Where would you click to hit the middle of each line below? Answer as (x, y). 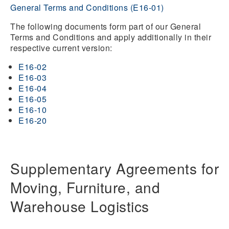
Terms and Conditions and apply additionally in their (111, 37)
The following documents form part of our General (106, 26)
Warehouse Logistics (82, 206)
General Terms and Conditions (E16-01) (87, 7)
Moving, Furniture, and (85, 187)
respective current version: (62, 48)
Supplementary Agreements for (114, 168)
